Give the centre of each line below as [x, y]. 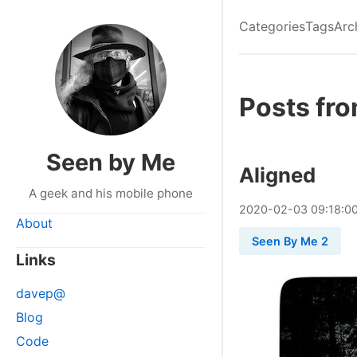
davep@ [41, 293]
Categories [272, 26]
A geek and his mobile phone [111, 193]
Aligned [277, 175]
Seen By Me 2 [290, 241]
